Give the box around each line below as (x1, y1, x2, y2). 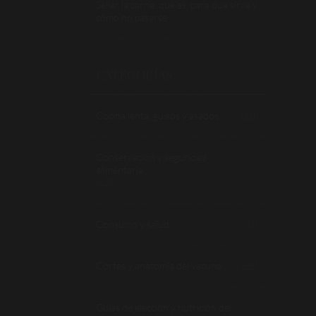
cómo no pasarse (96, 11, 167, 23)
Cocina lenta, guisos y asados (96, 109, 219, 121)
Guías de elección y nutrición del (96, 301, 231, 313)
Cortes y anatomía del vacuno (96, 260, 222, 272)
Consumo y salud (96, 218, 169, 230)
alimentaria (96, 164, 143, 176)
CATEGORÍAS (96, 66, 173, 83)
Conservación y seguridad (96, 151, 207, 163)
